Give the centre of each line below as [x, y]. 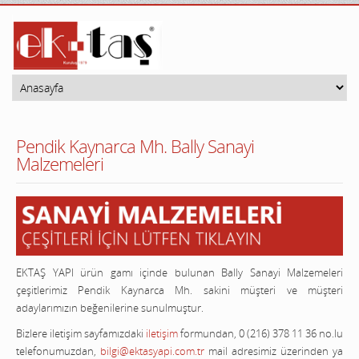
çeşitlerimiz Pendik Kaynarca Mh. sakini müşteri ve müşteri [179, 290]
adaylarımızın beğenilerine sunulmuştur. [110, 308]
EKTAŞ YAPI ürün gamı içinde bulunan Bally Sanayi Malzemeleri [179, 273]
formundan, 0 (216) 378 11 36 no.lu [260, 334]
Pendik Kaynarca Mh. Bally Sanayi [135, 146]
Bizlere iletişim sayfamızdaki [81, 334]
